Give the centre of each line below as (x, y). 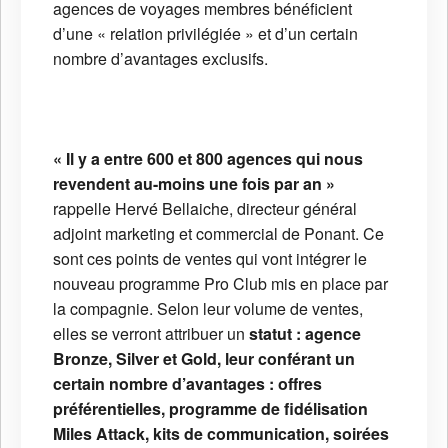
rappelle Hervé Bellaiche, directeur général (205, 208)
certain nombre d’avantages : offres (187, 383)
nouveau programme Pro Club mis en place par (220, 283)
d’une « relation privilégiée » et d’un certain (205, 33)
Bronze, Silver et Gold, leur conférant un (204, 358)
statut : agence (305, 333)
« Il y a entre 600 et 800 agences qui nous (208, 158)
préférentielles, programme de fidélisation (210, 408)
